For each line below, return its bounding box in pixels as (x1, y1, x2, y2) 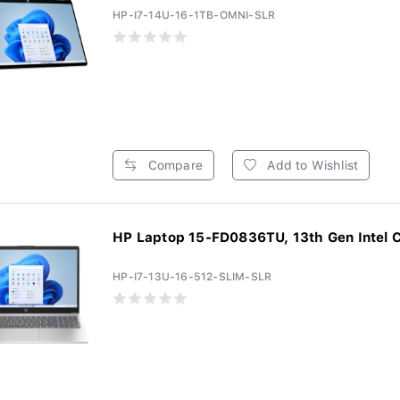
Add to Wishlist (263, 158, 359, 172)
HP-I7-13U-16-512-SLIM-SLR (112, 271, 272, 283)
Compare (144, 158, 203, 172)
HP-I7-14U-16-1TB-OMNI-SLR (112, 9, 276, 21)
